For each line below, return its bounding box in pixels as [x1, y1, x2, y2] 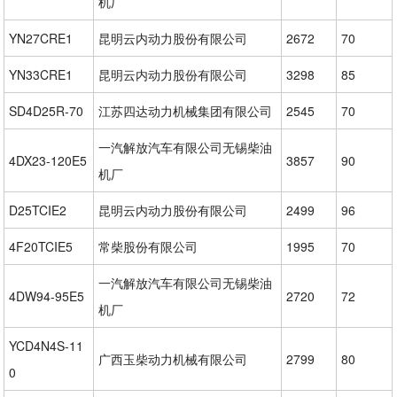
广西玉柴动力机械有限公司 [98, 349, 248, 368]
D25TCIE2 [9, 200, 67, 219]
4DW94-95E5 [9, 286, 85, 305]
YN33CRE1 [9, 65, 74, 83]
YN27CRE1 [9, 28, 74, 47]
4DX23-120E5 [9, 151, 88, 169]
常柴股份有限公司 [98, 237, 198, 255]
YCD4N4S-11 [9, 336, 84, 354]
